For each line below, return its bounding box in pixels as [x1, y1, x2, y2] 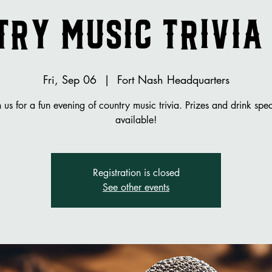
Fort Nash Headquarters [117, 72, 229, 87]
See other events [103, 181, 169, 194]
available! [115, 114, 157, 126]
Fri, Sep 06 [42, 72, 97, 87]
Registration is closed [92, 166, 180, 179]
